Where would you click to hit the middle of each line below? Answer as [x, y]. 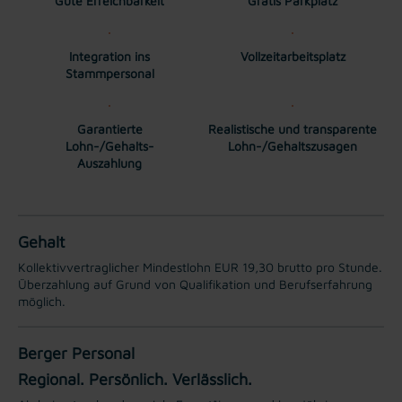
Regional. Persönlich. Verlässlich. [135, 379]
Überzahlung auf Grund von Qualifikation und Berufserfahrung [195, 284]
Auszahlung [109, 162]
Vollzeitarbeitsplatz [293, 56]
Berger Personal [76, 353]
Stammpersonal [109, 73]
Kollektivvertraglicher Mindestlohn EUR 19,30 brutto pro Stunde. [200, 267]
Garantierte [109, 128]
